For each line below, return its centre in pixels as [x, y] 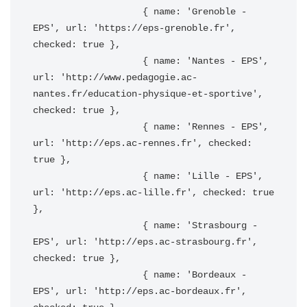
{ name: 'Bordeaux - [88, 275]
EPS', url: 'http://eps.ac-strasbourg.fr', [145, 242]
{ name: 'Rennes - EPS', [88, 127]
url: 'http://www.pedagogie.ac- [115, 77]
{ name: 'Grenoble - [88, 12]
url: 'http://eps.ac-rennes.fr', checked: [143, 143]
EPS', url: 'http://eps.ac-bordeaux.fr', [140, 291]
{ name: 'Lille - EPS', [88, 176]
